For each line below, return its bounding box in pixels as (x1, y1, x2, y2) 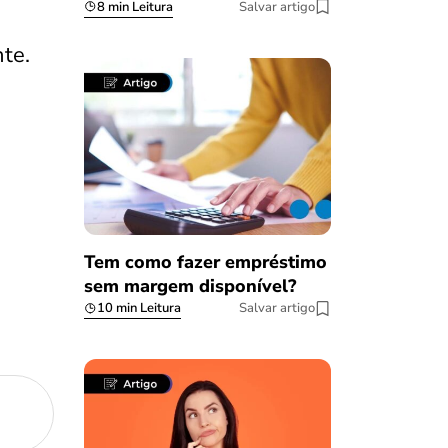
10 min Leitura (96, 299, 181, 318)
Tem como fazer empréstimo (83, 250, 327, 275)
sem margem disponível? (83, 274, 296, 299)
